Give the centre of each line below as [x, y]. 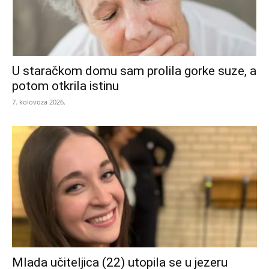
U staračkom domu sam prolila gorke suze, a [134, 71]
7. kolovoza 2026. [39, 102]
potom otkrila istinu [65, 86]
